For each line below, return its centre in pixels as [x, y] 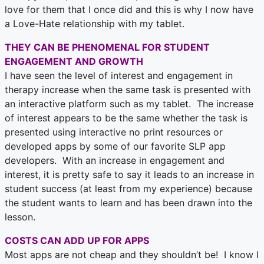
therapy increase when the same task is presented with [128, 90]
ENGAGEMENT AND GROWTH [74, 62]
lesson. [20, 217]
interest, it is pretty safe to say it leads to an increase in [129, 175]
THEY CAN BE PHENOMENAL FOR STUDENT [107, 47]
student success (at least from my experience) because [128, 189]
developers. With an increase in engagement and [115, 161]
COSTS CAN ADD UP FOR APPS [77, 241]
